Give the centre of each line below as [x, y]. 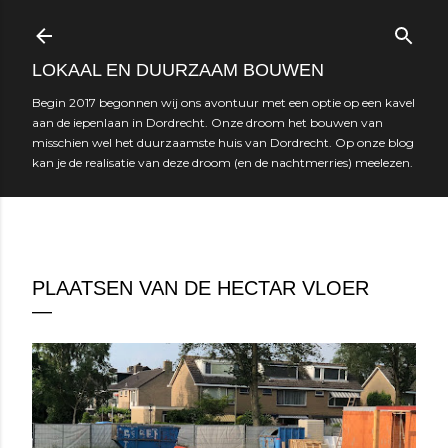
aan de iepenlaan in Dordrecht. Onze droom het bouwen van [207, 122]
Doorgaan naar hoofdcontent [224, 25]
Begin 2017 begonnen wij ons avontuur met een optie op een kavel [223, 102]
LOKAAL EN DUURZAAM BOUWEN [178, 70]
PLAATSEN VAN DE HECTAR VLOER [200, 288]
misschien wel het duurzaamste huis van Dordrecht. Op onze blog [223, 142]
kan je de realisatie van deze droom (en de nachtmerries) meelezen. [222, 162]
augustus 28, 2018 [82, 254]
